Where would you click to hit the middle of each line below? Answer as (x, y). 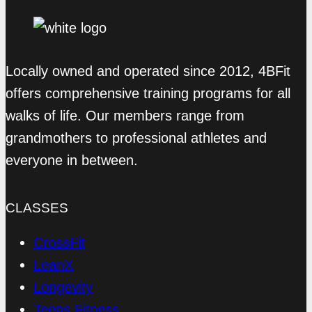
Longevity (63, 287)
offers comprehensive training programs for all (148, 94)
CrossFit (59, 243)
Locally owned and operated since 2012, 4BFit (148, 71)
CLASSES (37, 208)
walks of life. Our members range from (125, 116)
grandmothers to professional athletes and (136, 138)
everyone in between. (72, 161)
